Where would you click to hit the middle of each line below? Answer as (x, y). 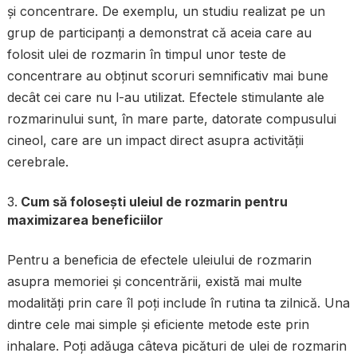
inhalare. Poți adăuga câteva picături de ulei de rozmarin (177, 346)
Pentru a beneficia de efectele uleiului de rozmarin (159, 260)
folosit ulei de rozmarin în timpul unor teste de (146, 55)
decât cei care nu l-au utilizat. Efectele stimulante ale (165, 98)
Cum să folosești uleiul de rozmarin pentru (154, 202)
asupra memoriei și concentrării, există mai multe (154, 282)
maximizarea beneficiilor (85, 220)
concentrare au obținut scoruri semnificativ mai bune (167, 76)
